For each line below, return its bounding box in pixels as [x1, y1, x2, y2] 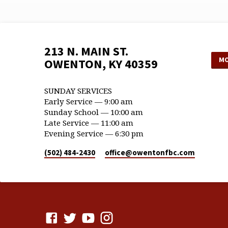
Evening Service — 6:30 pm [44, 128, 144, 139]
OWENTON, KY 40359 [44, 56, 158, 72]
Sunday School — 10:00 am [44, 107, 143, 118]
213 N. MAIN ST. [44, 43, 128, 60]
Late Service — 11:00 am [44, 118, 133, 128]
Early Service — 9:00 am [44, 96, 133, 107]
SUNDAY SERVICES [44, 85, 112, 96]
